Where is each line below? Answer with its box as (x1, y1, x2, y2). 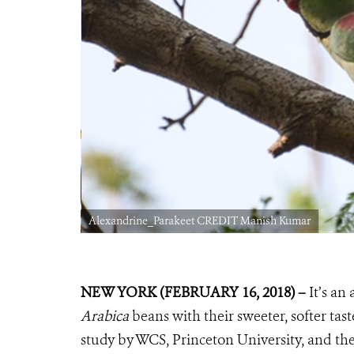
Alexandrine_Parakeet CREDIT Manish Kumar (88, 213, 311, 228)
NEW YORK (81, 282, 156, 302)
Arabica (81, 306, 129, 326)
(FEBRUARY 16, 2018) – (156, 282, 309, 302)
